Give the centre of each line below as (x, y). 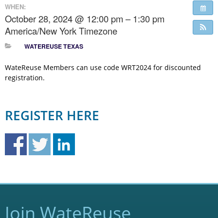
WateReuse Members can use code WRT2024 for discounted (103, 68)
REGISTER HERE (52, 116)
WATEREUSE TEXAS (54, 46)
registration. (25, 78)
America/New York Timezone (61, 31)
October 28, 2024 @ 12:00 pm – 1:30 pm (85, 19)
